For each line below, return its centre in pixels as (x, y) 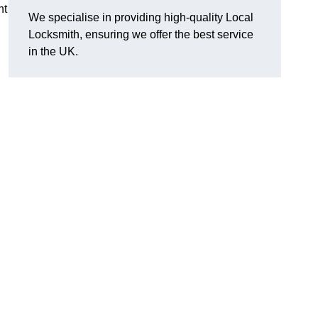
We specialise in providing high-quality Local (141, 18)
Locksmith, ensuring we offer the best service (141, 35)
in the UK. (53, 52)
